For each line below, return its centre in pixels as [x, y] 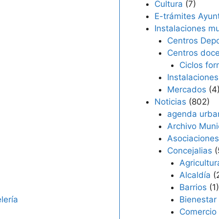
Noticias [170, 102]
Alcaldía [195, 175]
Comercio [198, 212]
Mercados [186, 89]
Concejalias [189, 151]
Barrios [193, 187]
